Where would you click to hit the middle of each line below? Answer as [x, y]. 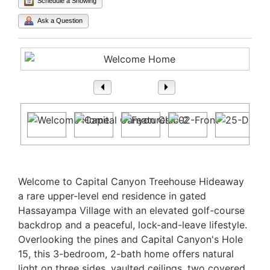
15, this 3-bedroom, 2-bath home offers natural [126, 254]
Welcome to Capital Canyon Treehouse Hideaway [131, 182]
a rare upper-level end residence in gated [112, 196]
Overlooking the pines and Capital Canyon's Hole [130, 240]
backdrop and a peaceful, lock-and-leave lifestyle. [133, 225]
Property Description [67, 167]
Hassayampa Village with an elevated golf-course [131, 211]
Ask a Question [60, 20]
